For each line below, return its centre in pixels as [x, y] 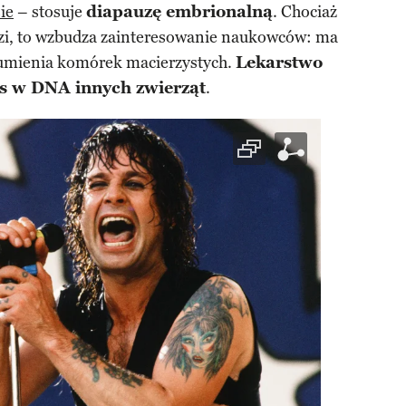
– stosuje [50, 12]
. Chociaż [305, 12]
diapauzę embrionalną [179, 12]
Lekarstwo [279, 63]
